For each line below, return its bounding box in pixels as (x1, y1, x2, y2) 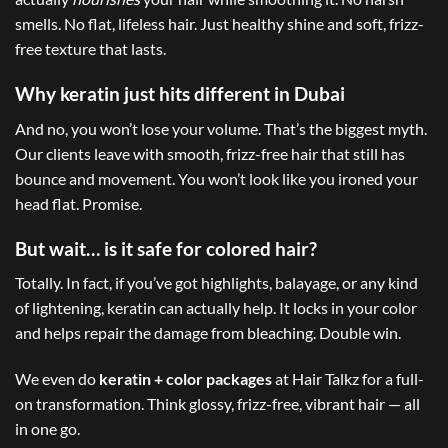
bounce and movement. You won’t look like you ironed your (15, 168, 418, 188)
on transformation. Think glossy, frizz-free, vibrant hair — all (15, 393, 420, 413)
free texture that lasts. (15, 39, 166, 59)
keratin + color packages (99, 368, 272, 388)
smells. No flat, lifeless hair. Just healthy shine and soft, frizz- (15, 14, 424, 34)
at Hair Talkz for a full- (272, 368, 424, 388)
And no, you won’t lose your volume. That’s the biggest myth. (15, 118, 427, 138)
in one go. (15, 418, 80, 438)
